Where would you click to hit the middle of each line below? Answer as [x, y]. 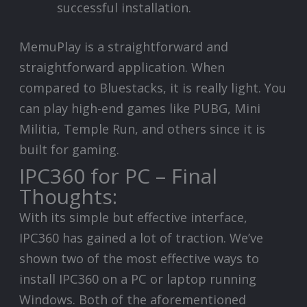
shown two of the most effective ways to [139, 258]
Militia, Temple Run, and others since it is [143, 128]
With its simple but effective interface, [134, 217]
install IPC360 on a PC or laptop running [138, 279]
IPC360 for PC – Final [119, 175]
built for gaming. [70, 149]
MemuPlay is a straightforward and [124, 46]
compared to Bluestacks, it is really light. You [153, 87]
